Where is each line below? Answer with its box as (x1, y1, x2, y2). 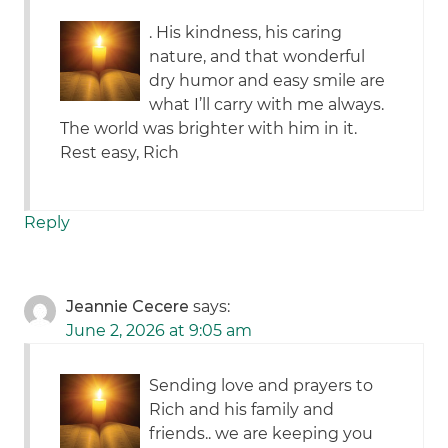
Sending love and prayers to (149, 376, 374, 396)
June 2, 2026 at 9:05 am (66, 321, 253, 341)
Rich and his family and (149, 400, 335, 420)
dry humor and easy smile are (149, 71, 386, 91)
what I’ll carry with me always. (149, 95, 385, 115)
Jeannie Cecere (66, 297, 190, 317)
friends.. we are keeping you (149, 424, 374, 444)
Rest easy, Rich (60, 143, 180, 163)
